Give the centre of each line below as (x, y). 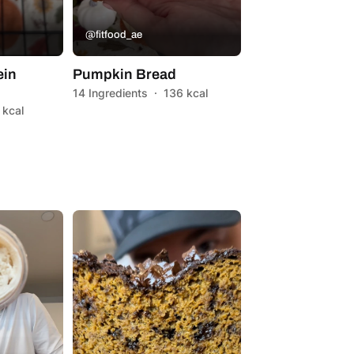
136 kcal (185, 92)
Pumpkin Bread (124, 74)
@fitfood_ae (113, 34)
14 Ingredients (110, 92)
